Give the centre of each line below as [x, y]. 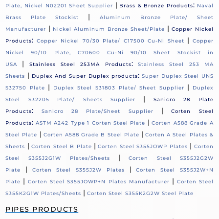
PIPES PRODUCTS [42, 209]
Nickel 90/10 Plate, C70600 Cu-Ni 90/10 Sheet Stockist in [109, 52]
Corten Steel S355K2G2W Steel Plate [141, 193]
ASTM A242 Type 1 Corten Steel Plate [90, 123]
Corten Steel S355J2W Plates [78, 170]
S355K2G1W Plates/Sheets [44, 193]
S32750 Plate [25, 88]
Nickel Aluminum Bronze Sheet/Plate [109, 29]
